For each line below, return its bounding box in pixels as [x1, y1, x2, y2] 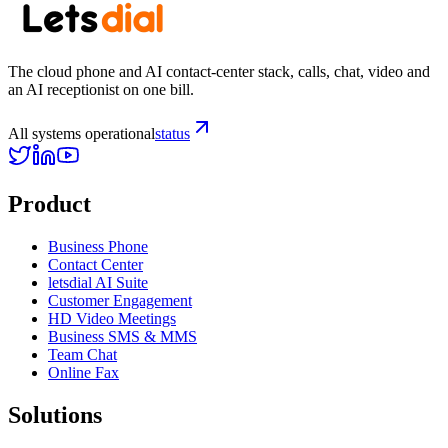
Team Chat [48, 345, 117, 363]
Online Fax [48, 363, 119, 381]
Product [8, 191, 91, 218]
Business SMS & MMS [48, 327, 197, 345]
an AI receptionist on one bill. [8, 81, 194, 99]
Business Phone [48, 237, 148, 255]
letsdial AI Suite [48, 273, 148, 291]
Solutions [8, 401, 102, 428]
